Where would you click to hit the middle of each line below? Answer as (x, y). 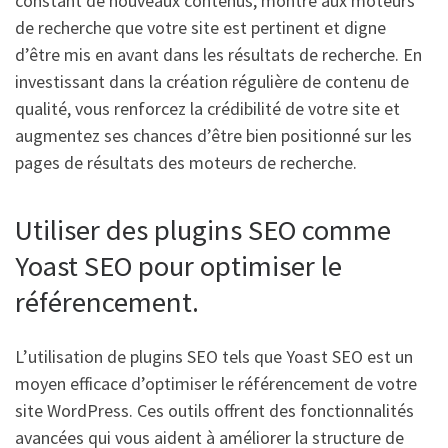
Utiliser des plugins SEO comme (203, 230)
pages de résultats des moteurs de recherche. (186, 163)
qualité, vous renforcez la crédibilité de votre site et (207, 109)
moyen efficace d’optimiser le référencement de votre (216, 383)
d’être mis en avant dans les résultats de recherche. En (218, 55)
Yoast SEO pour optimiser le (178, 266)
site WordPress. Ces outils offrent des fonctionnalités (214, 410)
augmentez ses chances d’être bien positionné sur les (213, 136)
